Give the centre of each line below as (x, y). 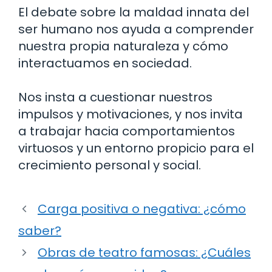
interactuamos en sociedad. (105, 63)
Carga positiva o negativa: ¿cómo (142, 209)
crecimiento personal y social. (110, 165)
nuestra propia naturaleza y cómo (123, 46)
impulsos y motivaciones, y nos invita (131, 114)
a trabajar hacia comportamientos (127, 131)
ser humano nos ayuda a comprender (136, 29)
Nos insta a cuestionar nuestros (115, 97)
